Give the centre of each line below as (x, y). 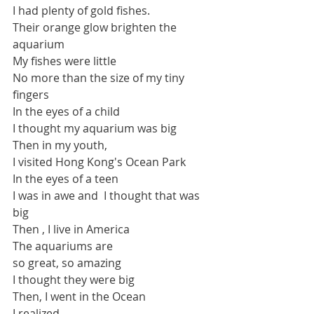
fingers (31, 95)
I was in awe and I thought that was (108, 196)
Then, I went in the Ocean (79, 296)
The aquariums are (64, 246)
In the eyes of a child (66, 111)
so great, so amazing (67, 263)
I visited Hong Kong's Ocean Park (99, 162)
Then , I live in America (71, 229)
